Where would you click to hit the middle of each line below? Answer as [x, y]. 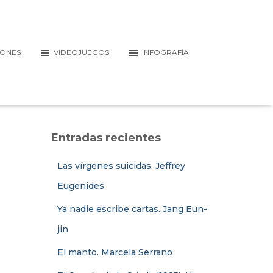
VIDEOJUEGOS [81, 52]
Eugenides [80, 186]
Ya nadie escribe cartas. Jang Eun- [132, 209]
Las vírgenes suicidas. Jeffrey [121, 165]
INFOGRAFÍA [165, 52]
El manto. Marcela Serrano [115, 252]
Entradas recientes [106, 137]
